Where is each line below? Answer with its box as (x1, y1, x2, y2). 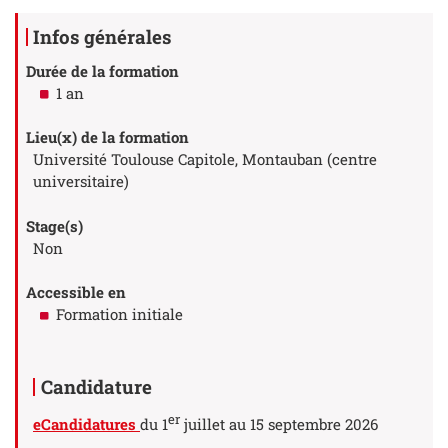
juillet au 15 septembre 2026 (180, 413, 378, 434)
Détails (21, 7, 84, 33)
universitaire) (33, 171, 129, 192)
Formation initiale (55, 304, 183, 325)
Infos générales (33, 23, 172, 49)
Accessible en (25, 282, 126, 303)
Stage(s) (25, 215, 83, 236)
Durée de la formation (25, 60, 179, 81)
